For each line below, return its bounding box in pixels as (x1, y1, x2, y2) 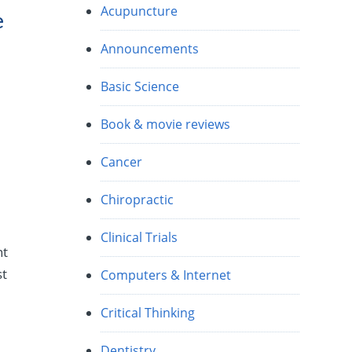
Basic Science (101, 77, 180, 95)
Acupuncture (101, 2, 178, 20)
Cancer (101, 152, 143, 170)
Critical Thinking (101, 303, 196, 321)
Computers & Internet (101, 266, 232, 284)
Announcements (101, 39, 200, 57)
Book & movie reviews (101, 115, 231, 133)
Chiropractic (101, 190, 174, 208)
